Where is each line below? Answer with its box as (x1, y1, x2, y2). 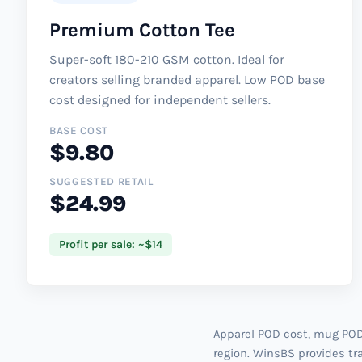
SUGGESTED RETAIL (49, 175, 154, 187)
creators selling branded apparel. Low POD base (49, 71, 325, 87)
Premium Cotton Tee (49, 18, 235, 41)
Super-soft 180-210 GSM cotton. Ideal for (49, 51, 284, 67)
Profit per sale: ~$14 (59, 237, 162, 251)
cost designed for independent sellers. (49, 91, 271, 107)
